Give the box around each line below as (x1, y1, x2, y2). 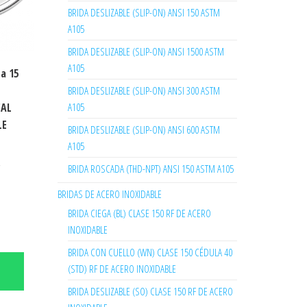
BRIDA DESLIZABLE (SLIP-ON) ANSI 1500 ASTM (67, 45, 224, 58)
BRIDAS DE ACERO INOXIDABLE (57, 187, 162, 201)
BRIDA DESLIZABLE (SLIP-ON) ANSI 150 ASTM (67, 5, 220, 19)
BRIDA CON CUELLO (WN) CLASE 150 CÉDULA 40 (67, 245, 232, 259)
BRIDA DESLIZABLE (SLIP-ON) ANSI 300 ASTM (67, 84, 220, 97)
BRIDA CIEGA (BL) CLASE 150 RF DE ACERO (67, 206, 211, 220)
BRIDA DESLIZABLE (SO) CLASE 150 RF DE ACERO (67, 284, 233, 298)
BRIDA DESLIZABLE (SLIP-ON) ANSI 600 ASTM (67, 123, 220, 136)
